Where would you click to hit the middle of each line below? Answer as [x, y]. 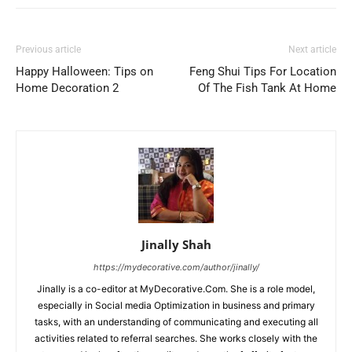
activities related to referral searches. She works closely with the [176, 339]
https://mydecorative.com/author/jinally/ [176, 268]
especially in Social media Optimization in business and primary [176, 306]
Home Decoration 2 [67, 88]
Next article [312, 50]
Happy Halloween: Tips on [84, 72]
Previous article [48, 50]
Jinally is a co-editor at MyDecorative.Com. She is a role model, [176, 289]
